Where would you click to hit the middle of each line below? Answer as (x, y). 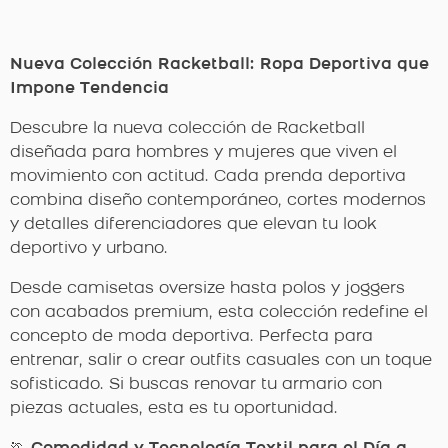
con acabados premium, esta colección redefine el (219, 312)
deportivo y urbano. (89, 248)
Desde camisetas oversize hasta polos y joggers (207, 288)
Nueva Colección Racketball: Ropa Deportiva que (219, 64)
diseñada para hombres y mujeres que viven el (203, 152)
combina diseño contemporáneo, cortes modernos (218, 200)
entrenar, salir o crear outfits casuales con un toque (221, 360)
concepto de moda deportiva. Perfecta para (191, 336)
